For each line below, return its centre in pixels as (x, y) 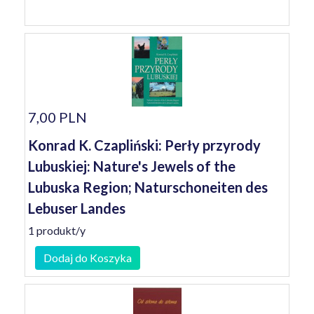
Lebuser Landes (77, 208)
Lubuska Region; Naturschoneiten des (148, 187)
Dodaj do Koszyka (88, 258)
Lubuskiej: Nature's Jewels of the (132, 166)
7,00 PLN (57, 117)
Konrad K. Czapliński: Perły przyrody (144, 145)
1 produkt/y (57, 230)
